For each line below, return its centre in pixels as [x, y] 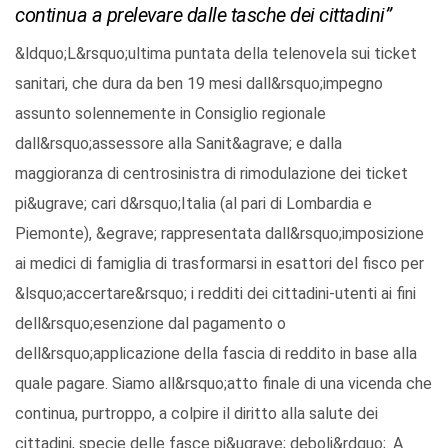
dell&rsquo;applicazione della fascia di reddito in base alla [216, 354]
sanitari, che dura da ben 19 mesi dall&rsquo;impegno [199, 84]
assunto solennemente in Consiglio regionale [170, 114]
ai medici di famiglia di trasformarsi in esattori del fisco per [219, 264]
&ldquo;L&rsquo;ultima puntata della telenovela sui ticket [216, 54]
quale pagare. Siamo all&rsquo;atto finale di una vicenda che [223, 384]
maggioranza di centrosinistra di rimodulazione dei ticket [211, 174]
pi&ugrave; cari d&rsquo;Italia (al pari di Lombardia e [193, 204]
